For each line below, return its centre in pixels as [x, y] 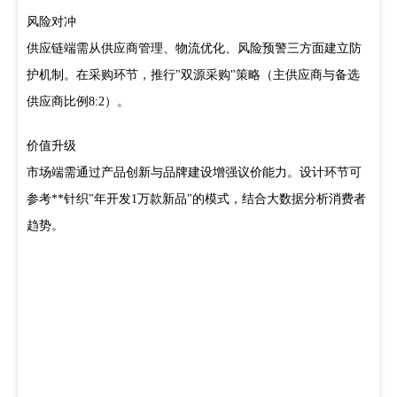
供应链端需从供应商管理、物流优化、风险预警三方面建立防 [194, 48]
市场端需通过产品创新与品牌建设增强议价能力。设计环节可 [194, 172]
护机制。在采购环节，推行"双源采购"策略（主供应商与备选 [193, 75]
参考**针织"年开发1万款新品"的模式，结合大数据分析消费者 [196, 199]
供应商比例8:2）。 [78, 101]
